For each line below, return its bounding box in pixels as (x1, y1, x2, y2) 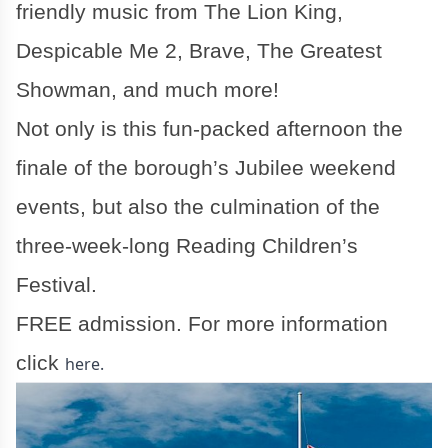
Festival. (16, 272, 97, 297)
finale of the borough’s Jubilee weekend (16, 155, 396, 180)
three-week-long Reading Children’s (16, 233, 358, 258)
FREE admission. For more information (16, 311, 388, 336)
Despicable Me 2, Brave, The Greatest (16, 38, 382, 63)
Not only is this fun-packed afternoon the (16, 116, 403, 141)
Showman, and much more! (16, 77, 279, 102)
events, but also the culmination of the (16, 194, 380, 219)
